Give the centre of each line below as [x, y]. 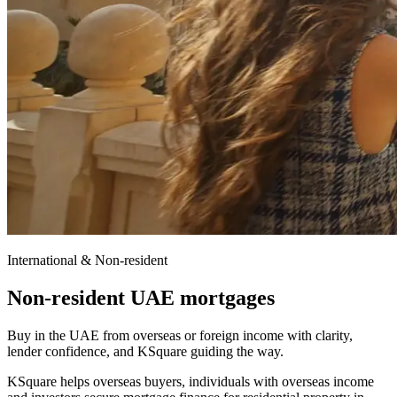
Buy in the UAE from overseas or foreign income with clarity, [180, 335]
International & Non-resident [87, 260]
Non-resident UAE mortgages [141, 297]
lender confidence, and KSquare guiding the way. [145, 351]
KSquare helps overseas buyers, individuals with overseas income [191, 381]
